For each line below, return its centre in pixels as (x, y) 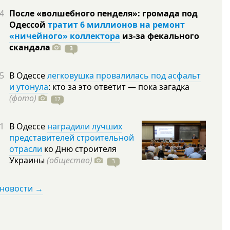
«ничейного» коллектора (65, 36)
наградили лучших (85, 126)
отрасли (26, 149)
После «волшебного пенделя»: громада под (103, 13)
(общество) (70, 160)
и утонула (29, 87)
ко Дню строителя (79, 149)
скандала (31, 47)
